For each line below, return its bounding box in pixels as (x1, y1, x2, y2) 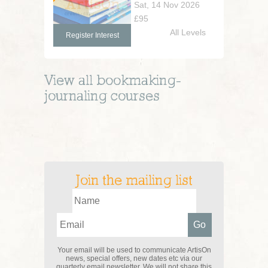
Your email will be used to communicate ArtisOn (57, 246, 211, 254)
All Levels (170, 28, 206, 37)
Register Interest (65, 31, 119, 39)
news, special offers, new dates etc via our (66, 254, 202, 263)
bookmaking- (96, 74, 181, 89)
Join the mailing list (75, 174, 193, 188)
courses (107, 90, 160, 104)
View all (44, 74, 96, 89)
